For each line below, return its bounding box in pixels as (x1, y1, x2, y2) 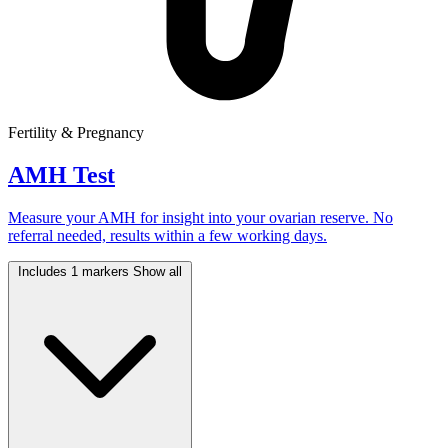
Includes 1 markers (18, 263, 133, 279)
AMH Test (8, 161, 115, 188)
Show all (133, 263, 182, 279)
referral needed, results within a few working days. (8, 226, 327, 244)
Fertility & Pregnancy (8, 123, 144, 141)
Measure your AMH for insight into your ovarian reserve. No (8, 208, 393, 226)
